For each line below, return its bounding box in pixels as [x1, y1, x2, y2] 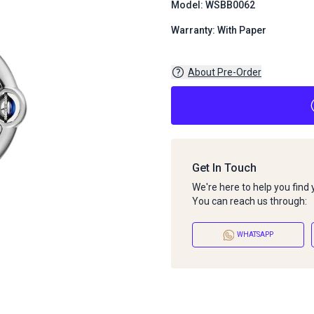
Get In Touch [192, 161, 257, 175]
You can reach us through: [192, 195, 307, 207]
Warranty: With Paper [171, 25, 266, 36]
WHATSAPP [237, 231, 273, 239]
